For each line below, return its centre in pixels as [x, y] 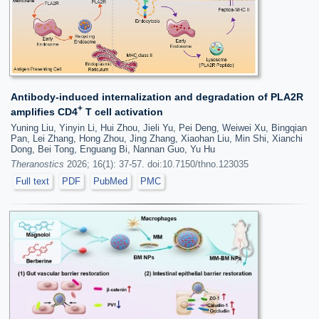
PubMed [110, 181]
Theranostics [37, 164]
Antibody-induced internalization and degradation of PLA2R [157, 97]
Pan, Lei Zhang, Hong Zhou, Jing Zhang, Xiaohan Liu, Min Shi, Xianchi [157, 138]
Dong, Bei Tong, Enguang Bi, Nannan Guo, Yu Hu [113, 149]
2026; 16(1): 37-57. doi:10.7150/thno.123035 [156, 164]
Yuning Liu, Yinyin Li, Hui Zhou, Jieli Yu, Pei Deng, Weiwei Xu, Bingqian [159, 127]
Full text [32, 181]
